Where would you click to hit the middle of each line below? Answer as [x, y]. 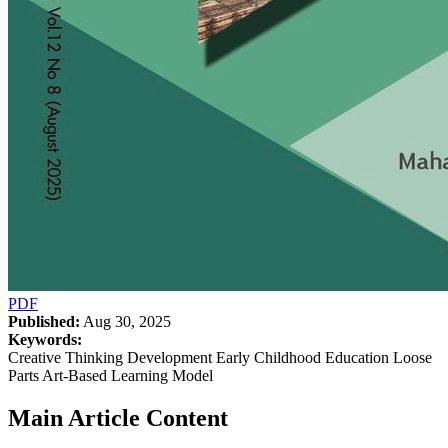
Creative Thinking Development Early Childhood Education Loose [220, 357]
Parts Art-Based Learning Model [110, 375]
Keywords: [45, 339]
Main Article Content [118, 417]
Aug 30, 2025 [125, 321]
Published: [44, 321]
